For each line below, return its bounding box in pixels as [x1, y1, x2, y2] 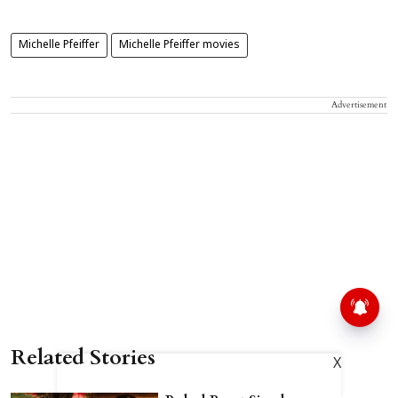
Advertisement [331, 98, 386, 111]
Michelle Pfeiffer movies [119, 38, 240, 52]
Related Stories [11, 342, 155, 372]
